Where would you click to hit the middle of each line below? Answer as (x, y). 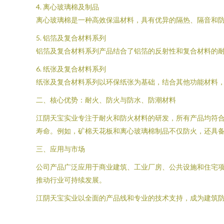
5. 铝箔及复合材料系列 (71, 38)
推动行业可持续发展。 (71, 180)
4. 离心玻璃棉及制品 (67, 7)
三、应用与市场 (60, 149)
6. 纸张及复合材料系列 (71, 69)
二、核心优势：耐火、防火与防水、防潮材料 (106, 100)
